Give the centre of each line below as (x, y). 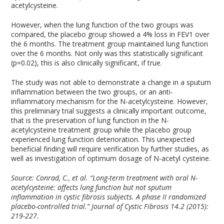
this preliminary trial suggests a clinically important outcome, (109, 111)
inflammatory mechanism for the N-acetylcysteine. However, (110, 101)
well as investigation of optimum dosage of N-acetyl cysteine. (111, 158)
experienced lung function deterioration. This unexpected (103, 139)
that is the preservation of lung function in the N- (90, 120)
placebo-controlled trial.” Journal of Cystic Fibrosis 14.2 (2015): (110, 206)
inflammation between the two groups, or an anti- (92, 92)
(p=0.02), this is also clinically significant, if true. (87, 63)
